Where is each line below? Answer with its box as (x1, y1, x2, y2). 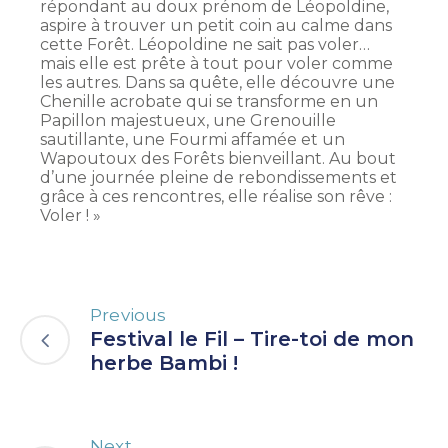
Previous (90, 305, 167, 326)
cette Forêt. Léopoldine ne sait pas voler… (40, 35, 370, 55)
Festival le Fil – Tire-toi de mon (90, 327, 414, 352)
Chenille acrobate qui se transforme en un (40, 92, 378, 112)
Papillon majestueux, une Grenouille (40, 111, 336, 131)
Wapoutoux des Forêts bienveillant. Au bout (40, 149, 396, 169)
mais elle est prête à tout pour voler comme (40, 54, 393, 74)
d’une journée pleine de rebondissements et (40, 168, 397, 188)
